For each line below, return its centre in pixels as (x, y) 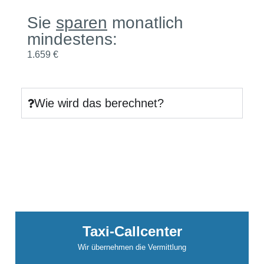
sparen (82, 22)
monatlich (145, 22)
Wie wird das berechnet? (99, 103)
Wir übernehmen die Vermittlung (132, 247)
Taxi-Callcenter (132, 232)
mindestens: (72, 39)
